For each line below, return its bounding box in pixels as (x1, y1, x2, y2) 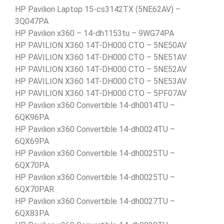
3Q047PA (15, 16, 48, 26)
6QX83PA (15, 208, 49, 218)
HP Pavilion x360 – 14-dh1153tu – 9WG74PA (15, 28, 174, 38)
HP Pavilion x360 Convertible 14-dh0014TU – (15, 100, 175, 110)
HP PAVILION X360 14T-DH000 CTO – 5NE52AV (15, 64, 186, 74)
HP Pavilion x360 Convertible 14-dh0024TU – (15, 124, 175, 134)
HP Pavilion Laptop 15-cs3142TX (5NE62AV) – (15, 4, 180, 14)
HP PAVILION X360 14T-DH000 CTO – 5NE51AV (15, 52, 186, 62)
